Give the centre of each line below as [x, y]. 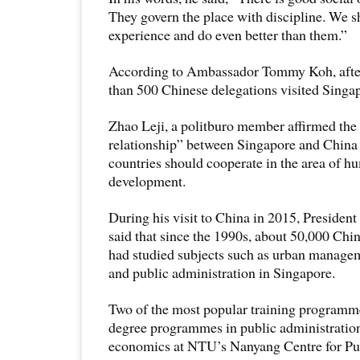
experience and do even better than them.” [228, 34]
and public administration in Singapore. [222, 272]
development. [147, 180]
